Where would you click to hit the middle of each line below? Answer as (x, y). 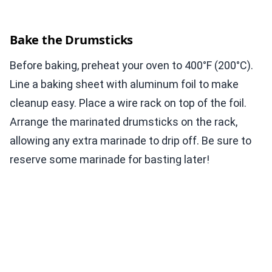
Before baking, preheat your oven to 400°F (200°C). (131, 66)
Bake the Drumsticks (72, 40)
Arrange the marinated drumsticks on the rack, (124, 122)
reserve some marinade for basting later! (110, 160)
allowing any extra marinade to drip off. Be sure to (131, 141)
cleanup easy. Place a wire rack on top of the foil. (128, 103)
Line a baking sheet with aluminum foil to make (124, 84)
